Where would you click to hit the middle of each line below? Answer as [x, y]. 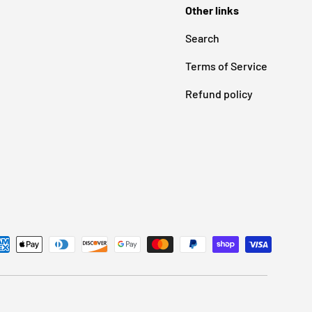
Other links [212, 10]
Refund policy [219, 93]
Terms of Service [226, 65]
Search [202, 38]
